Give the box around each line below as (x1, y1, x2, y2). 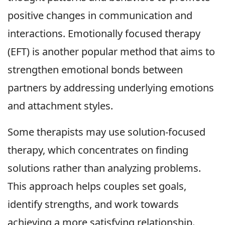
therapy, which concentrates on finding (8, 143, 188, 157)
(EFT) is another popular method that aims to (8, 45, 215, 59)
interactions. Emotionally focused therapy (8, 27, 200, 41)
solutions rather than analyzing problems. (8, 161, 201, 175)
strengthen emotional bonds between (8, 63, 183, 77)
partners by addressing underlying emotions (8, 81, 214, 95)
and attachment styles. (8, 99, 113, 113)
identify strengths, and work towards (8, 197, 179, 211)
